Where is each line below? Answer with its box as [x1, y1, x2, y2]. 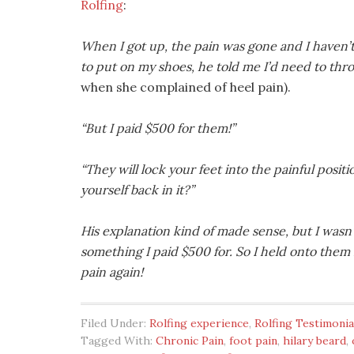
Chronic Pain [156, 333, 224, 348]
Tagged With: [81, 333, 156, 348]
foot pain [229, 333, 277, 348]
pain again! [81, 264, 143, 280]
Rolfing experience [149, 316, 249, 330]
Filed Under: [81, 316, 149, 330]
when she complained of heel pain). [81, 79, 291, 95]
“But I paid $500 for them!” [81, 120, 235, 136]
